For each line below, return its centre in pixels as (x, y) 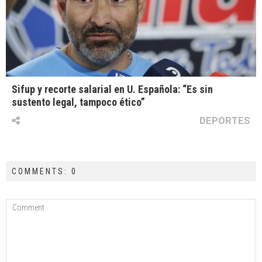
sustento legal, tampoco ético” (78, 102)
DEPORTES (225, 121)
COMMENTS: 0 (44, 172)
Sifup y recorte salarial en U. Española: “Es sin (112, 89)
